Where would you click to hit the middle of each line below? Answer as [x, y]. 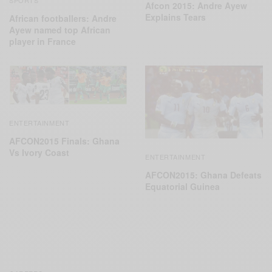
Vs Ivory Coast [39, 153]
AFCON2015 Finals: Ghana [64, 141]
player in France [42, 42]
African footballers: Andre [63, 19]
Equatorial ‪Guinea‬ [182, 187]
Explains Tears [175, 17]
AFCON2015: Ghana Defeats [203, 175]
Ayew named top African [60, 30]
